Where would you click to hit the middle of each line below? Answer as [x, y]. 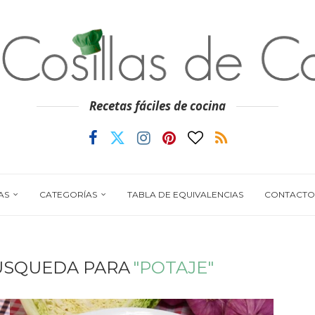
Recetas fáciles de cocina [157, 106]
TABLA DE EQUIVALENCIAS [185, 194]
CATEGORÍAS [68, 194]
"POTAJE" [174, 267]
